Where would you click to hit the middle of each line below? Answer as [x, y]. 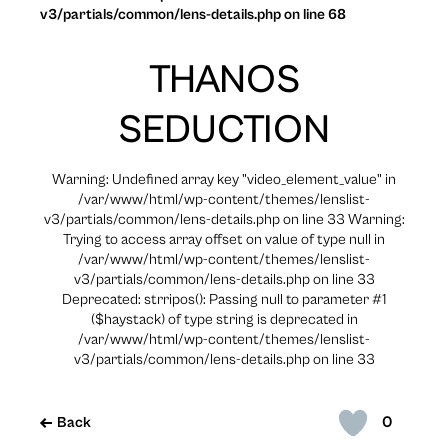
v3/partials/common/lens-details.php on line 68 [193, 14]
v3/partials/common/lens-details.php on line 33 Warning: [224, 219]
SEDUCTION [224, 129]
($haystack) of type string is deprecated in [224, 319]
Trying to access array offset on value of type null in [224, 239]
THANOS [224, 79]
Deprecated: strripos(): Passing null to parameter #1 [224, 299]
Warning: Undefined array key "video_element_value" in [224, 179]
